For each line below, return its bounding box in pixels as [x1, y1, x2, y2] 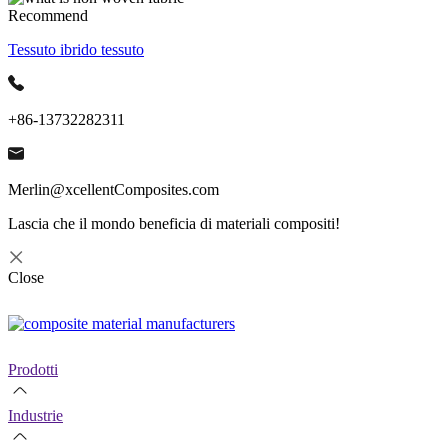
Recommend [8, 7, 88, 24]
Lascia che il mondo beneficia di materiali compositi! [8, 215, 340, 232]
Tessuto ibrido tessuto [8, 41, 144, 58]
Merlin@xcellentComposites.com [8, 181, 219, 198]
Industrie [8, 407, 63, 424]
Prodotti [8, 361, 58, 378]
